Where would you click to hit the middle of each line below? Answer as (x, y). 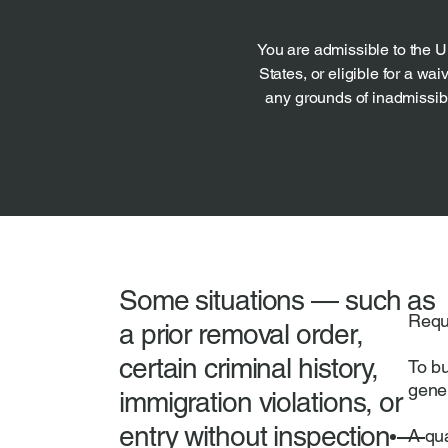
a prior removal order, (241, 334)
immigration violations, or (260, 402)
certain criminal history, (249, 368)
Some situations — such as (277, 300)
